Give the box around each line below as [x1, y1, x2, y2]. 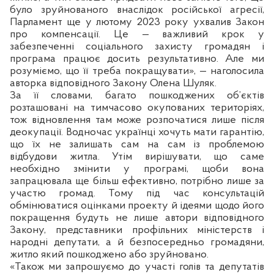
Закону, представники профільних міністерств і [10, 224, 264, 236]
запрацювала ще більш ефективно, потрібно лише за [10, 175, 264, 187]
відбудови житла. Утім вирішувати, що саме [10, 150, 264, 163]
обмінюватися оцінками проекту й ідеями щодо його [10, 199, 264, 212]
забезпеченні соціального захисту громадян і [10, 40, 264, 53]
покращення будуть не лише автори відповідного [10, 212, 264, 224]
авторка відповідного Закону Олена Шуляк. [10, 77, 217, 89]
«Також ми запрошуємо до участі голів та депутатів [10, 261, 264, 273]
